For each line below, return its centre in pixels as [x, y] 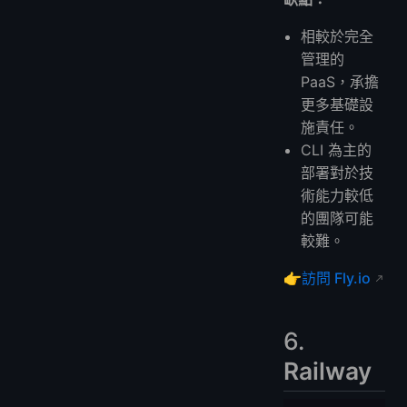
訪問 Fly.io [336, 278]
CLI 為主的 [337, 150]
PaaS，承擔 [340, 82]
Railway [328, 371]
